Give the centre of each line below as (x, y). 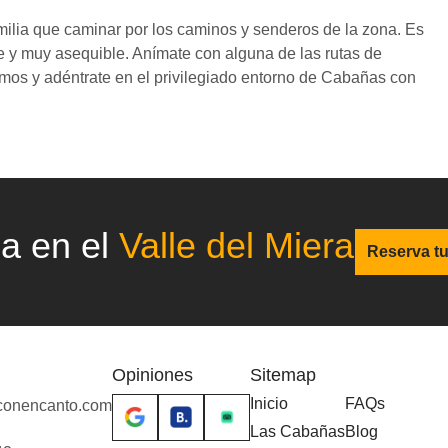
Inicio (269, 404)
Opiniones (152, 375)
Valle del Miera (236, 246)
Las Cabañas (297, 432)
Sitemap (283, 375)
